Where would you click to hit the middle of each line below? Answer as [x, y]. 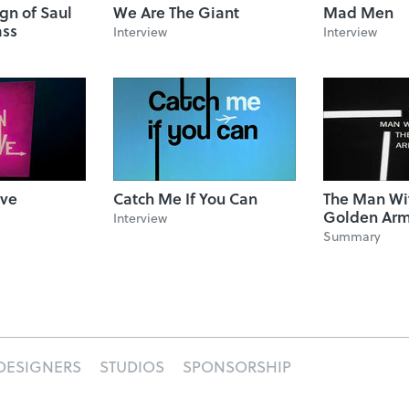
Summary [352, 236]
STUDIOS [132, 367]
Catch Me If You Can [185, 199]
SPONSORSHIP [237, 367]
